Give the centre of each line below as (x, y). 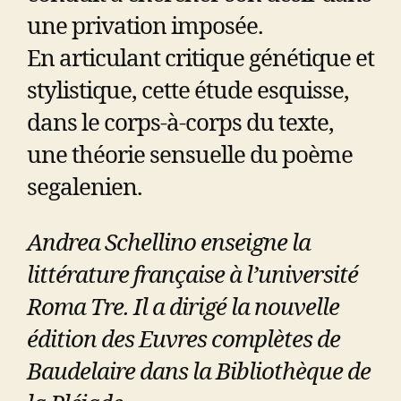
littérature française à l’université (192, 275)
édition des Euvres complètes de (183, 340)
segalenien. (85, 188)
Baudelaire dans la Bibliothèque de (199, 372)
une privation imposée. (145, 26)
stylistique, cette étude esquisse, (188, 91)
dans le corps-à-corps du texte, (180, 123)
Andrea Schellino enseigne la (169, 243)
